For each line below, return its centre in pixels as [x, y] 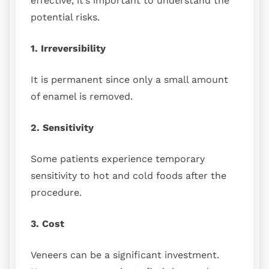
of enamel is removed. [82, 96]
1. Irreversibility [68, 48]
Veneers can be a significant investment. [125, 255]
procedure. [56, 192]
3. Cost [47, 223]
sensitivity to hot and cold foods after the [128, 175]
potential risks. [65, 17]
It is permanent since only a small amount [129, 79]
